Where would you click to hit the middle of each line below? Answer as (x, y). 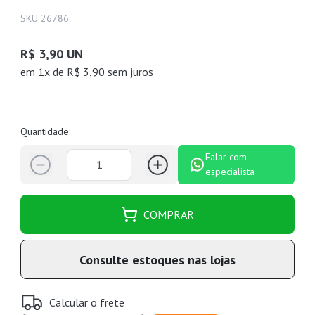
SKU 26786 (45, 19)
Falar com (226, 157)
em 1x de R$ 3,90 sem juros (87, 72)
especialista (230, 172)
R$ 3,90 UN (52, 54)
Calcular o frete (87, 302)
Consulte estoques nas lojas (157, 259)
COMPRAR (169, 215)
